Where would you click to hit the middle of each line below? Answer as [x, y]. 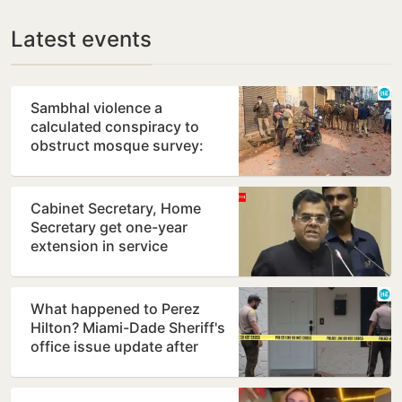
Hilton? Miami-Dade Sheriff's [128, 328]
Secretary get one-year [109, 227]
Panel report [73, 165]
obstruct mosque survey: [117, 146]
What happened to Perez [115, 309]
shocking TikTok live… [106, 366]
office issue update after [114, 347]
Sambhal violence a [96, 108]
